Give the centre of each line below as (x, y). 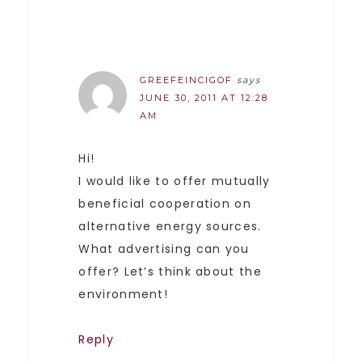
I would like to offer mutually (175, 181)
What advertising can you (164, 248)
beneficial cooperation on (165, 203)
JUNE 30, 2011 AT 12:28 (204, 97)
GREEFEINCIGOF (187, 80)
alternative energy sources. (170, 226)
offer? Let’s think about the (170, 271)
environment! (124, 294)
